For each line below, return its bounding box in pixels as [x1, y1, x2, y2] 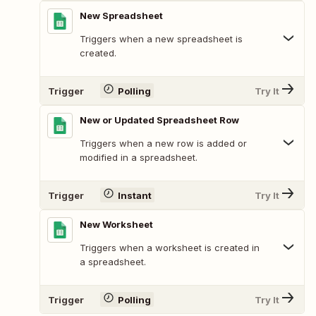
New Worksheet [80, 219, 153, 231]
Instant [117, 189, 152, 201]
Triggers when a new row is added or [80, 138, 247, 150]
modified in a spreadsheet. [80, 152, 197, 164]
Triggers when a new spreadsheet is [80, 33, 243, 45]
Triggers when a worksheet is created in [80, 242, 260, 254]
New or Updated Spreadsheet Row [80, 114, 239, 126]
